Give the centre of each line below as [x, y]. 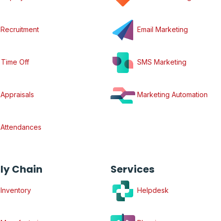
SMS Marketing [161, 62]
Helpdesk [153, 190]
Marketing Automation [171, 94]
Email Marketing [161, 29]
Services [132, 169]
